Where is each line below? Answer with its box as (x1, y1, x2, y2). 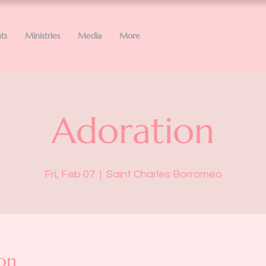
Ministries (25, 30, 60, 41)
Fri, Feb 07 (44, 169, 95, 180)
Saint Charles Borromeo (106, 169, 222, 180)
